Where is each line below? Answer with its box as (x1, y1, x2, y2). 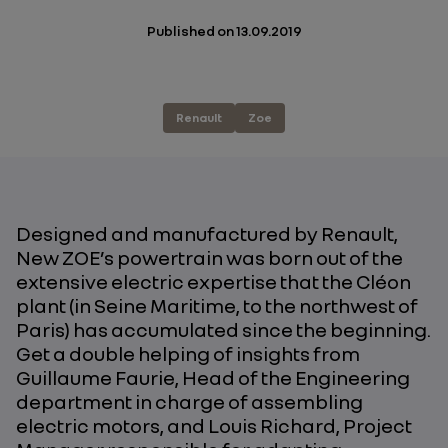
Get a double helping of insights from (16, 341, 360, 365)
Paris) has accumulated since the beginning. (16, 317, 431, 341)
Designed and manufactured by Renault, (16, 221, 398, 245)
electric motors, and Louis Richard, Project (16, 413, 412, 437)
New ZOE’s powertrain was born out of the (16, 245, 403, 269)
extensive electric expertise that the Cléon (16, 269, 411, 293)
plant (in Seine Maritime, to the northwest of (16, 293, 418, 317)
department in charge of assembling (16, 389, 363, 413)
